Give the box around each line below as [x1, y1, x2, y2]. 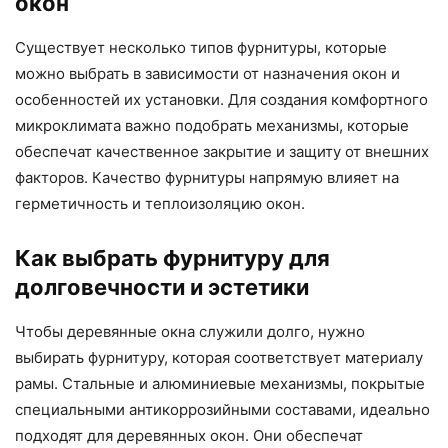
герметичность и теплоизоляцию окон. [15, 193, 305, 213]
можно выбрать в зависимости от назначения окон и [15, 63, 400, 83]
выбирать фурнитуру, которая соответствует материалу [15, 347, 423, 367]
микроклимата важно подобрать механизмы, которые [15, 115, 409, 135]
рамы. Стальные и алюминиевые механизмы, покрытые [15, 373, 425, 393]
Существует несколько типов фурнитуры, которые [15, 37, 387, 57]
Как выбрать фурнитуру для [15, 244, 330, 271]
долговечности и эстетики [15, 273, 309, 300]
